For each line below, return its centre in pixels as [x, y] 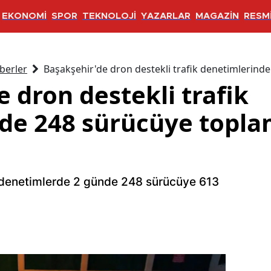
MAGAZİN [217, 16]
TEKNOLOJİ [109, 16]
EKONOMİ [24, 16]
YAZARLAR [166, 16]
